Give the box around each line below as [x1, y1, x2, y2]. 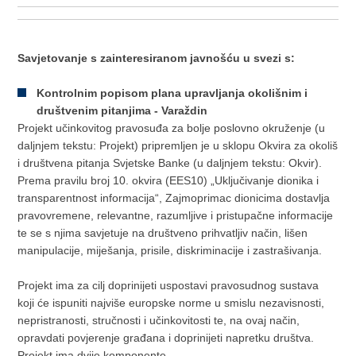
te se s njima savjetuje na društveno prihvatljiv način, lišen [17, 226, 308, 239]
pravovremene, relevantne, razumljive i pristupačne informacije [17, 209, 334, 222]
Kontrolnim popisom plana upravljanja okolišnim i [37, 87, 308, 99]
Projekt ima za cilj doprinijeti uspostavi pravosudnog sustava [17, 279, 319, 292]
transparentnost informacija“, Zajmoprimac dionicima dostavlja [17, 192, 331, 204]
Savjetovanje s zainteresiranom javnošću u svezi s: [17, 52, 296, 64]
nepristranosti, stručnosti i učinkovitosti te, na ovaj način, [17, 314, 300, 327]
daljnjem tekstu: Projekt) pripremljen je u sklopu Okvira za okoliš [17, 139, 339, 152]
